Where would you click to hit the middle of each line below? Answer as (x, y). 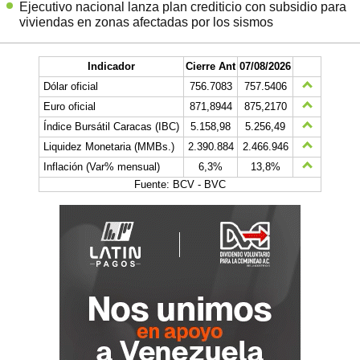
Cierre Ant (211, 66)
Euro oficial (70, 106)
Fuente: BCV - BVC (180, 184)
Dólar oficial (71, 86)
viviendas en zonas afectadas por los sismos (146, 22)
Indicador (111, 66)
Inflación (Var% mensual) (102, 166)
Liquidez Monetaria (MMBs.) (109, 146)
